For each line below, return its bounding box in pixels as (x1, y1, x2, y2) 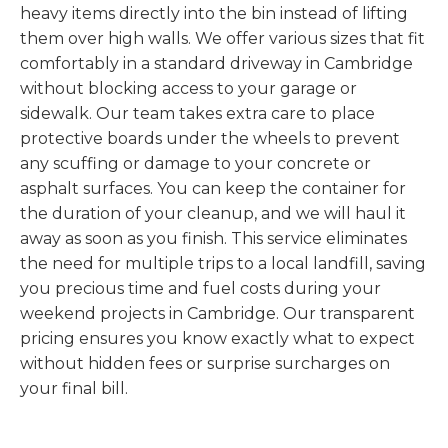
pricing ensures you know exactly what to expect (20, 329, 415, 349)
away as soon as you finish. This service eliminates (20, 229, 407, 249)
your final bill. (20, 379, 128, 399)
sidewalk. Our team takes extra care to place (20, 104, 375, 124)
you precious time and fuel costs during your (20, 279, 381, 299)
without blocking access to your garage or (20, 79, 357, 99)
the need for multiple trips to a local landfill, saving (20, 254, 426, 274)
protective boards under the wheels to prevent (20, 129, 400, 149)
